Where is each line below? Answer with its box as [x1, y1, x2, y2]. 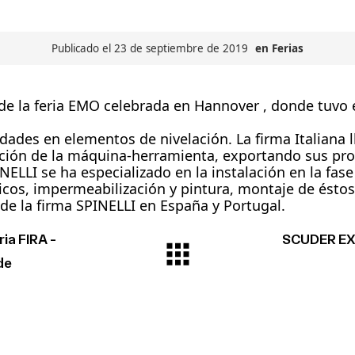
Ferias [272, 41, 303, 55]
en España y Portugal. [136, 196, 285, 215]
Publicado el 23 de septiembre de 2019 [52, 41, 251, 55]
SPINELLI [76, 196, 136, 215]
